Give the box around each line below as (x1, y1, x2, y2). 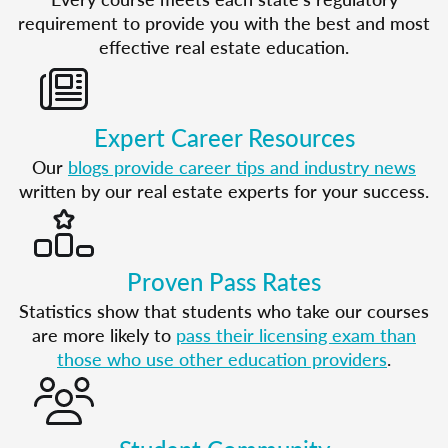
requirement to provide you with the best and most (18, 10, 430, 35)
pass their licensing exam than (176, 322, 416, 347)
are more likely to (32, 322, 176, 347)
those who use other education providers (57, 346, 387, 371)
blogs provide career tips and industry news (68, 154, 416, 179)
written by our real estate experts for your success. (19, 178, 429, 203)
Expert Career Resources (93, 120, 355, 154)
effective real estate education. (99, 34, 349, 59)
